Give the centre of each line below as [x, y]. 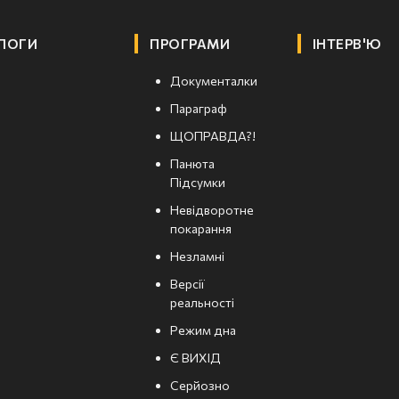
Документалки [214, 81]
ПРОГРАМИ [190, 44]
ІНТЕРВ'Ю [347, 44]
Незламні [198, 256]
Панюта [193, 164]
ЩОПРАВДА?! [213, 136]
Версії [188, 284]
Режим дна [204, 330]
